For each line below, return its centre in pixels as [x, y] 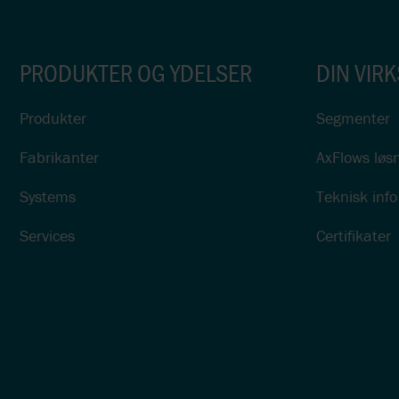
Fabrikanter [59, 157]
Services [47, 235]
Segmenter [353, 118]
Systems [48, 196]
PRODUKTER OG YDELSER [136, 72]
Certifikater [353, 235]
